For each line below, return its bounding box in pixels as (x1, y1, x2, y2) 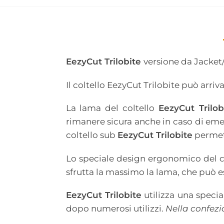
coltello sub (65, 130, 117, 140)
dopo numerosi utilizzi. (65, 203, 165, 214)
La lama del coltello (65, 103, 158, 113)
